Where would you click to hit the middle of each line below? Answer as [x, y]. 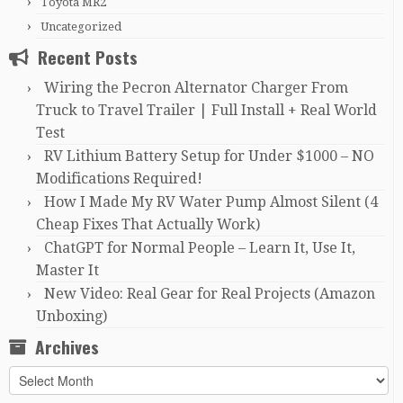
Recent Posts [88, 57]
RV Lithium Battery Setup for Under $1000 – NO [209, 156]
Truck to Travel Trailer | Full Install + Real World [206, 110]
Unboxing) [72, 316]
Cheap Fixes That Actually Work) [148, 224]
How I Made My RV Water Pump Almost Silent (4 [211, 202]
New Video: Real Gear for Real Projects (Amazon [210, 294]
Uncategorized [81, 27]
